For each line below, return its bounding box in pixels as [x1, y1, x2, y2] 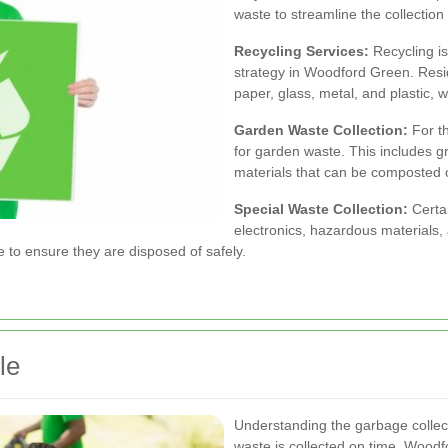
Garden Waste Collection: [234, 121, 408, 138]
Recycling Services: [234, 42, 369, 59]
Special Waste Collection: [234, 200, 408, 217]
